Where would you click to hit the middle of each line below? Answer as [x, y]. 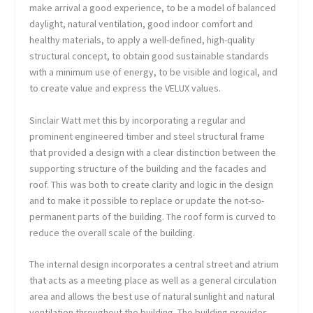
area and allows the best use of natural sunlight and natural [152, 296]
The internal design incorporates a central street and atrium [154, 264]
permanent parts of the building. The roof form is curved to [153, 216]
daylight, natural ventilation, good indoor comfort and [141, 24]
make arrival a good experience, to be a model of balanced [153, 8]
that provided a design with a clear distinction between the [153, 152]
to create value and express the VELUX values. [125, 88]
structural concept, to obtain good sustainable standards [150, 56]
